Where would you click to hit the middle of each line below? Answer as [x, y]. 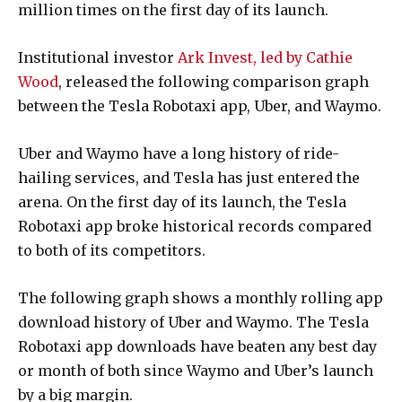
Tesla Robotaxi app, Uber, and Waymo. [245, 106]
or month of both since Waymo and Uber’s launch [196, 371]
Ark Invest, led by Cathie [265, 58]
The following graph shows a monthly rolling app [201, 298]
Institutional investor [96, 58]
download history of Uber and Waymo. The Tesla [193, 323]
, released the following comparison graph [214, 82]
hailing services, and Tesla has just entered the [189, 178]
